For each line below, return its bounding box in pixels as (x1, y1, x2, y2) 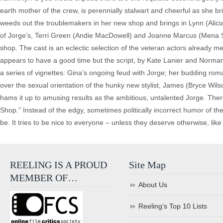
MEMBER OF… (10, 172, 78, 183)
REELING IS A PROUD (10, 159, 107, 170)
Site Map (129, 159, 166, 170)
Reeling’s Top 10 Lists (138, 202, 208, 210)
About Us (138, 181, 168, 189)
